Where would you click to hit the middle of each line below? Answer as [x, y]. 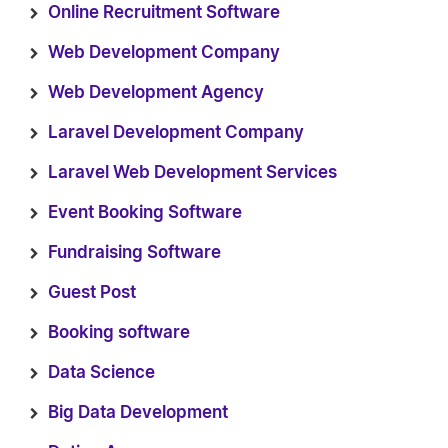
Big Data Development [138, 412]
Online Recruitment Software [164, 12]
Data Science [101, 372]
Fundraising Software [134, 252]
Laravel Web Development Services [192, 172]
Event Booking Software [145, 212]
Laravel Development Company [176, 132]
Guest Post [92, 292]
